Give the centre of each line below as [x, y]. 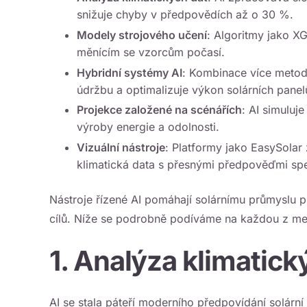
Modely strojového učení [142, 35]
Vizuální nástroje [121, 148]
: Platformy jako [208, 148]
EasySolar [277, 148]
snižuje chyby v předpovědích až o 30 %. [185, 14]
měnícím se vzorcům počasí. [151, 52]
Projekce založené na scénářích [159, 110]
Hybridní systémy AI [130, 72]
